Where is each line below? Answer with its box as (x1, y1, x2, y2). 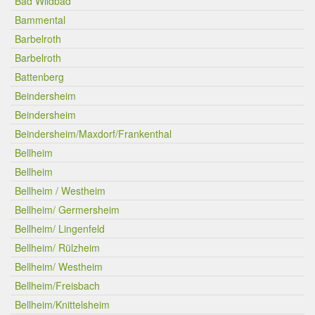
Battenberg (15, 70, 64, 84)
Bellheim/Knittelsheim (15, 297, 110, 311)
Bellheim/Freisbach (15, 278, 100, 292)
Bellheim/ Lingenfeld (15, 221, 105, 236)
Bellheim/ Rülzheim (15, 240, 100, 255)
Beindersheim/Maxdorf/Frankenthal (15, 127, 172, 141)
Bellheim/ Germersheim (15, 202, 120, 217)
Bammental (15, 13, 65, 27)
